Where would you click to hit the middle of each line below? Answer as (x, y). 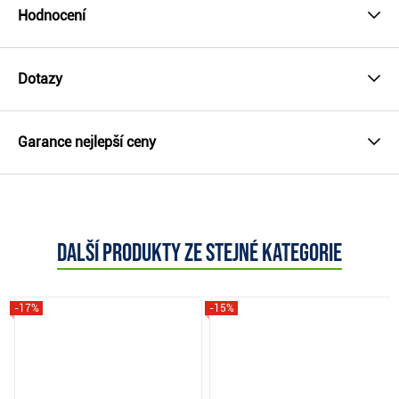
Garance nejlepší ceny (87, 142)
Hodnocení (52, 15)
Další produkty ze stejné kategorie (199, 253)
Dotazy (40, 78)
